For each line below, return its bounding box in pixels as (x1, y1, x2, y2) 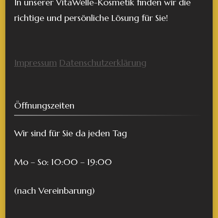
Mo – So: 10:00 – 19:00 (14, 156, 112, 167)
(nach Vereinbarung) (14, 185, 95, 196)
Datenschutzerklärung (59, 57, 146, 68)
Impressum (14, 57, 57, 68)
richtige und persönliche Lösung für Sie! (14, 12, 168, 23)
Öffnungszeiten (14, 100, 74, 111)
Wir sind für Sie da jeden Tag (14, 127, 127, 139)
